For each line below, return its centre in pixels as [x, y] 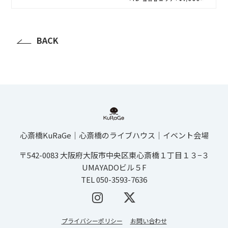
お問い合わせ [148, 221]
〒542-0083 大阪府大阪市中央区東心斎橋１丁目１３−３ [114, 155]
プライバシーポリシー [92, 221]
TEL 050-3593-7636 [114, 180]
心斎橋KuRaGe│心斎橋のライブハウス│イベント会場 [114, 135]
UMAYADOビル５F [114, 167]
